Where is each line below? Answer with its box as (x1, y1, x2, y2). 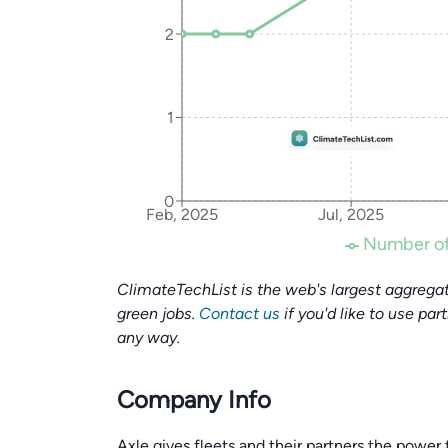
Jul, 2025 (318, 205, 385, 225)
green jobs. (117, 304, 199, 323)
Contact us (199, 304, 280, 323)
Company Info (117, 385, 271, 414)
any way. (117, 328, 180, 347)
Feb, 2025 (146, 205, 218, 225)
